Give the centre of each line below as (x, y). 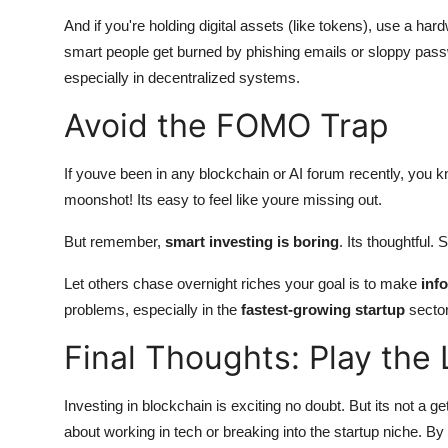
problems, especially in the (152, 309)
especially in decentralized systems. (182, 77)
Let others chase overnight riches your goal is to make (242, 283)
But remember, (114, 241)
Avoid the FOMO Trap (226, 125)
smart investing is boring (252, 241)
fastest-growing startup (323, 309)
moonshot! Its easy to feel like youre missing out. (223, 199)
